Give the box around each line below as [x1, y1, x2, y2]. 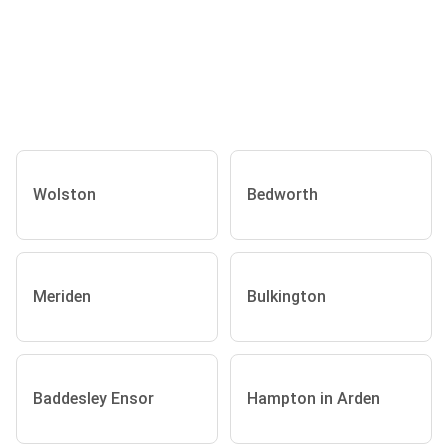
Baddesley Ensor [33, 389, 154, 409]
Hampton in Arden [247, 389, 380, 409]
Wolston [33, 185, 96, 205]
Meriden [33, 287, 91, 307]
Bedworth [247, 185, 318, 205]
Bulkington [247, 287, 326, 307]
